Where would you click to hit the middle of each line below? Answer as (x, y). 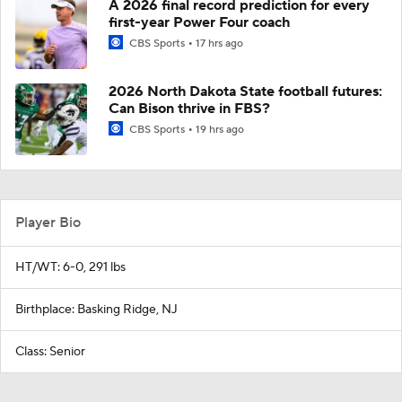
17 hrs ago (219, 43)
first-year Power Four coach (199, 22)
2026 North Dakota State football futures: (245, 91)
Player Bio (48, 222)
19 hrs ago (220, 129)
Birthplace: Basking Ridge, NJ (96, 309)
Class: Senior (50, 351)
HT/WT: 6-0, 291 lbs (70, 267)
